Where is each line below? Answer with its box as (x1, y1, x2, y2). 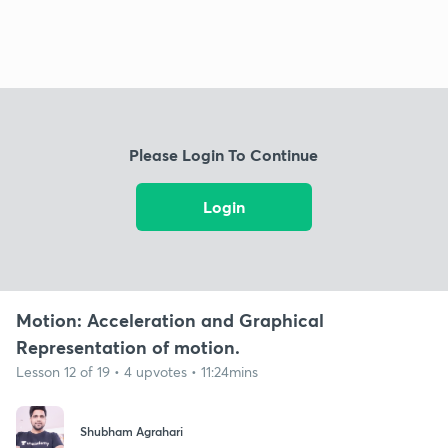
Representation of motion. (16, 334, 240, 359)
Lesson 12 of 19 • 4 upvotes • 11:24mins (16, 361, 258, 381)
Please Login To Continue (129, 144, 319, 166)
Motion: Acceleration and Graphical (16, 307, 324, 332)
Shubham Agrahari (80, 423, 183, 440)
